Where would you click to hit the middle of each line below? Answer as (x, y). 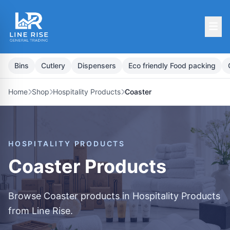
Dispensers (97, 65)
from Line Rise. (41, 211)
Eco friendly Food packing (172, 65)
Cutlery (53, 65)
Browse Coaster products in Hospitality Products (114, 196)
